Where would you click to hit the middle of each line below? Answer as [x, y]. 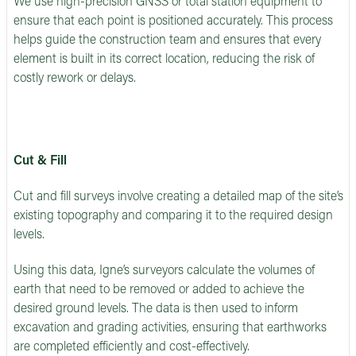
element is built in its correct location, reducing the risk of [164, 60]
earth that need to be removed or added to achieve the [159, 290]
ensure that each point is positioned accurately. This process [173, 22]
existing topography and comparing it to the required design [173, 216]
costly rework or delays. [75, 79]
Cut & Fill [40, 162]
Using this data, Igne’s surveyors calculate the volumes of [164, 271]
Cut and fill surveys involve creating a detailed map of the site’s [178, 197]
